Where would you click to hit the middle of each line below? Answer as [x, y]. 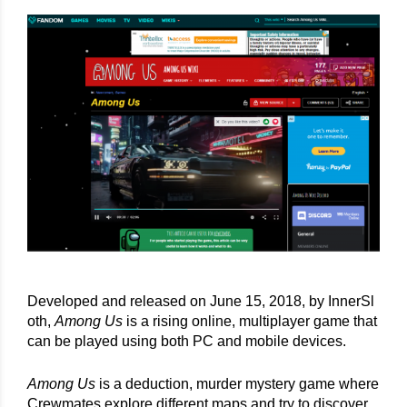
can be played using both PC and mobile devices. [187, 342]
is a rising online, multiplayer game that [250, 322]
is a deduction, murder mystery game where [237, 384]
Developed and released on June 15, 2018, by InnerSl [201, 302]
